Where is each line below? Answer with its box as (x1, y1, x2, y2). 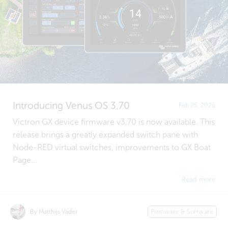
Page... (13, 155, 37, 164)
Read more (182, 176, 215, 183)
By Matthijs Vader (30, 208, 77, 215)
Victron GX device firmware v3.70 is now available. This (13, 117, 215, 126)
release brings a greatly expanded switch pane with (13, 130, 198, 139)
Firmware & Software (151, 208, 213, 216)
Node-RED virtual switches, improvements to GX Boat (13, 142, 211, 152)
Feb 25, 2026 (179, 101, 215, 109)
